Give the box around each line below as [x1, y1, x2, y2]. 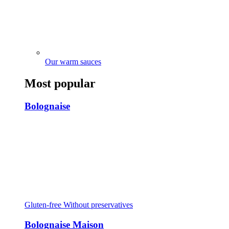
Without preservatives [63, 200, 133, 209]
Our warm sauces [45, 57, 101, 66]
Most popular [25, 77, 96, 90]
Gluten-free [25, 200, 61, 209]
